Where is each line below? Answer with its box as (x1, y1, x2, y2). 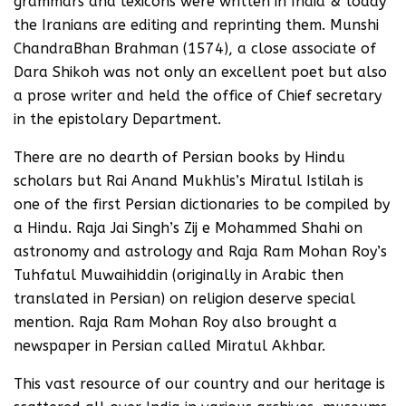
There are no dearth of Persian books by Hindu (14, 149, 345, 166)
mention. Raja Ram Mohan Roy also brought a (14, 314, 337, 331)
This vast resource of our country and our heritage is (14, 375, 385, 392)
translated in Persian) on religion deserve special (14, 290, 355, 307)
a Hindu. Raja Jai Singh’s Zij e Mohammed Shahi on (14, 219, 362, 237)
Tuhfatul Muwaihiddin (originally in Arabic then (14, 266, 343, 284)
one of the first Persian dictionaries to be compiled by (14, 196, 390, 213)
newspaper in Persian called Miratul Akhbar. (14, 337, 325, 354)
